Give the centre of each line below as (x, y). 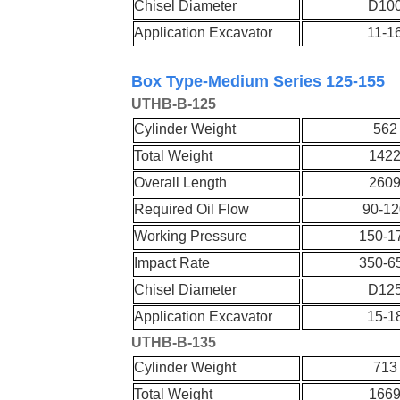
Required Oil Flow (192, 210)
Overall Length (181, 183)
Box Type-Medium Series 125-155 (258, 81)
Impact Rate (172, 263)
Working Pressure (191, 237)
